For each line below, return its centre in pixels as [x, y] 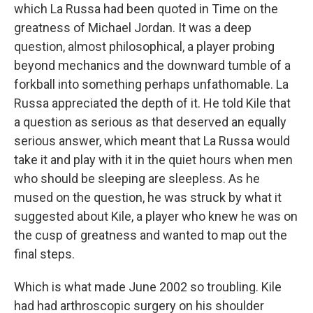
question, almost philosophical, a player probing [144, 46]
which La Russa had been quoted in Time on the [146, 9]
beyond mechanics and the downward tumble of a [152, 65]
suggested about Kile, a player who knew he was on [156, 216]
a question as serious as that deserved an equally [150, 122]
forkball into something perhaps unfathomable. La [151, 84]
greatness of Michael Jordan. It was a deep [133, 28]
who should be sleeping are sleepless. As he [137, 179]
